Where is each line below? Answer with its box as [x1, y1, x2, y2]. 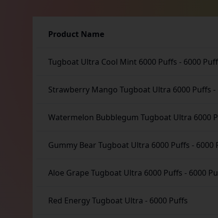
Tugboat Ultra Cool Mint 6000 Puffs [48, 56, 178, 67]
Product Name [48, 29, 105, 39]
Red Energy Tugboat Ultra [48, 195, 145, 206]
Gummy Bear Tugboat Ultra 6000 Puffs [48, 140, 190, 150]
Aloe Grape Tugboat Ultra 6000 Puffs [48, 167, 183, 178]
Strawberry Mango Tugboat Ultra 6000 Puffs [48, 84, 212, 95]
